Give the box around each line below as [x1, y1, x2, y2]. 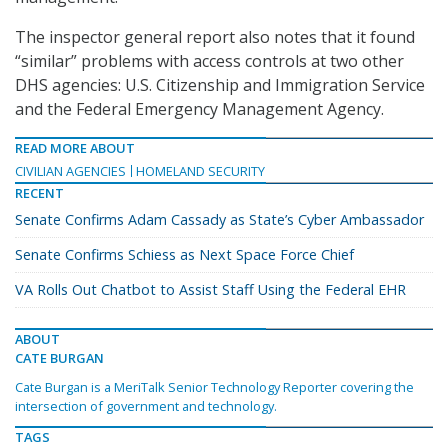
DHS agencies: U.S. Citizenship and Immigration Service [15, 74, 425, 97]
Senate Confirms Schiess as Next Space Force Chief [15, 245, 354, 265]
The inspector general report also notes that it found [15, 26, 415, 49]
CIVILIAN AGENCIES [15, 162, 126, 181]
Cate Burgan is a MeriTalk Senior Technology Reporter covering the [15, 378, 414, 397]
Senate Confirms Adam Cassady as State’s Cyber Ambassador [15, 210, 424, 230]
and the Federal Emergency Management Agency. [15, 98, 384, 121]
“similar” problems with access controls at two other [15, 50, 404, 73]
